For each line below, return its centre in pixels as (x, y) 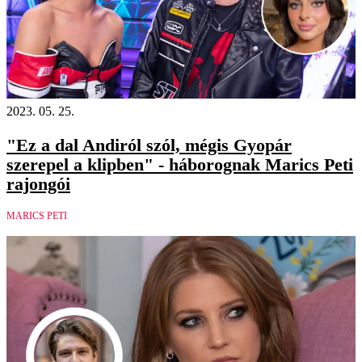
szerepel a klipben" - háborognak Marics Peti (180, 164)
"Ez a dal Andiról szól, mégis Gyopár (149, 145)
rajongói (38, 183)
